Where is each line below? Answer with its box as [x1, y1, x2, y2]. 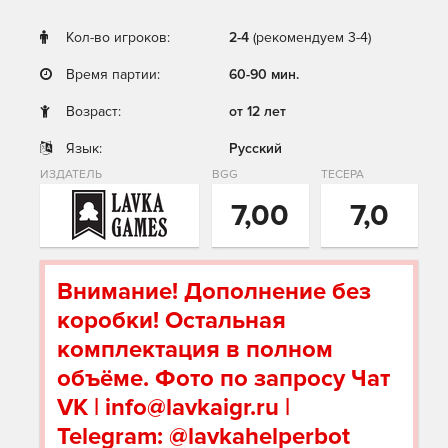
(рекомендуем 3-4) [253, 29, 371, 46]
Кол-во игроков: [66, 29, 170, 46]
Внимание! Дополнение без [57, 277, 371, 306]
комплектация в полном [57, 335, 333, 364]
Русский [229, 140, 282, 157]
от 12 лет [229, 103, 286, 120]
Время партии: [66, 66, 160, 83]
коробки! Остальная [57, 306, 286, 335]
